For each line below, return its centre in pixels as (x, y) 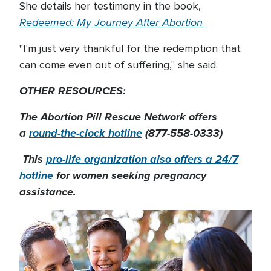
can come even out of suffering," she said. (119, 65)
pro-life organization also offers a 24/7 (142, 159)
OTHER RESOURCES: (73, 91)
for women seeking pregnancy (130, 176)
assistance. (48, 192)
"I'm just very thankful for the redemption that (130, 49)
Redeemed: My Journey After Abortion (113, 23)
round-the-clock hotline (86, 133)
